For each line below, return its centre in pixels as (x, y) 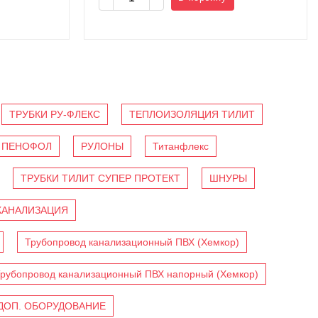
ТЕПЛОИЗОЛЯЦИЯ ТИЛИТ (192, 115)
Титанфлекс (181, 147)
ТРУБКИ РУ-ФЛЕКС (55, 115)
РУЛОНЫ (102, 147)
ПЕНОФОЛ (27, 147)
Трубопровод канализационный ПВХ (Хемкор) (132, 242)
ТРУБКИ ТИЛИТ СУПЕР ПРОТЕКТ (100, 179)
